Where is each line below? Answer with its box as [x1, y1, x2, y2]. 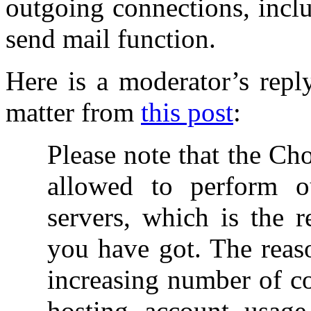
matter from [6, 96, 141, 127]
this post [141, 96, 233, 127]
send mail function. [6, 23, 216, 53]
